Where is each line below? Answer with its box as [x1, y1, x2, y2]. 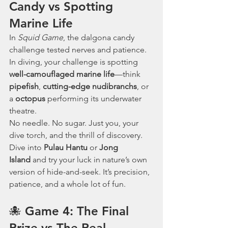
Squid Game [18, 33, 63, 42]
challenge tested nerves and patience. [9, 45, 149, 54]
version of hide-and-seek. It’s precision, [9, 167, 152, 177]
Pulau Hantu [44, 142, 88, 152]
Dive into [9, 142, 44, 152]
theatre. [9, 106, 37, 116]
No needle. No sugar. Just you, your [9, 118, 140, 128]
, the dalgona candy [63, 33, 136, 42]
